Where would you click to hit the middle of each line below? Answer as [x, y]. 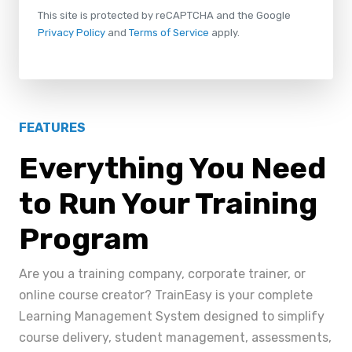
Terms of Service [169, 33]
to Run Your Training [168, 203]
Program [84, 239]
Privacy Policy [71, 33]
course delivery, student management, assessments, [175, 337]
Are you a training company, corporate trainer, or [162, 274]
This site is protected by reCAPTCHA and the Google [164, 15]
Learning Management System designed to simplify [172, 316]
